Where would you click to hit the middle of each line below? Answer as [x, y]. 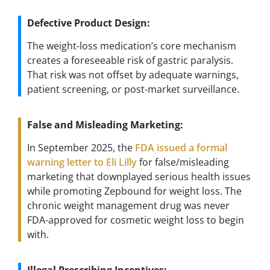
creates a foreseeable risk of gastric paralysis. [130, 61]
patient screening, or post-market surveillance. [133, 89]
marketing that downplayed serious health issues [139, 177]
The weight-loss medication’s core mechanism [132, 46]
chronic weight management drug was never [128, 206]
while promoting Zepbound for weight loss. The [134, 191]
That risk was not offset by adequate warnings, [133, 75]
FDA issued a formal [181, 148]
